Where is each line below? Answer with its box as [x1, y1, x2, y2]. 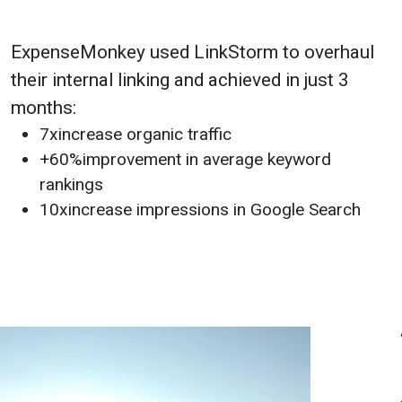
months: [11, 97, 76, 119]
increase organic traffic [58, 124, 232, 145]
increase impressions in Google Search [68, 199, 361, 221]
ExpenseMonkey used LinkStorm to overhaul [11, 41, 374, 64]
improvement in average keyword [83, 149, 331, 170]
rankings [39, 174, 103, 196]
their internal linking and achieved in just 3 [11, 69, 349, 92]
